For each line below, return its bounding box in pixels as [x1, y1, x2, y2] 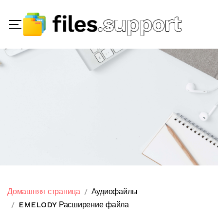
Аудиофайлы [91, 187, 138, 196]
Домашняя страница [7, 187, 80, 196]
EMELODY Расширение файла [18, 200, 129, 209]
